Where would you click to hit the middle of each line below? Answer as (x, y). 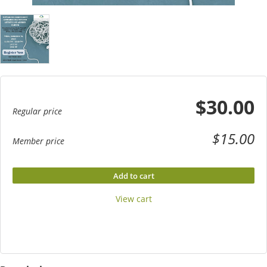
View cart (133, 199)
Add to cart (133, 176)
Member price (38, 141)
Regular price (37, 111)
